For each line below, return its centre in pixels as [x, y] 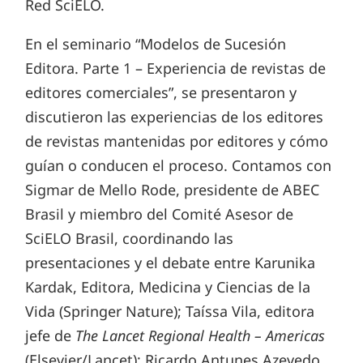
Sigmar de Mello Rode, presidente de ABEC [173, 190]
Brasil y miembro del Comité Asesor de [160, 214]
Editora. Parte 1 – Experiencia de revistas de [176, 68]
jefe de [51, 336]
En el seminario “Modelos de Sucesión [156, 44]
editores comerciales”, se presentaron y [161, 93]
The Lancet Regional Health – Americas [201, 336]
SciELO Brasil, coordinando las [130, 239]
